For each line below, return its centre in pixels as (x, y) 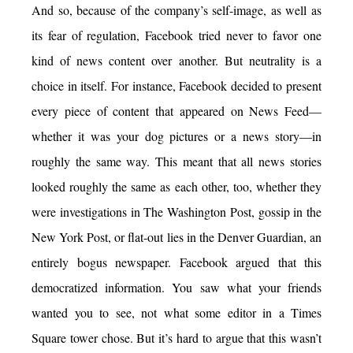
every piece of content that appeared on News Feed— (176, 111)
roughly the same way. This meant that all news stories (176, 162)
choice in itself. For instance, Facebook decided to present (176, 86)
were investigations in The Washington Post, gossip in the (176, 212)
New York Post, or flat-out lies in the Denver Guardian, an (176, 237)
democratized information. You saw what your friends (176, 288)
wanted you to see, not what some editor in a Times (176, 313)
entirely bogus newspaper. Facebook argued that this (176, 262)
